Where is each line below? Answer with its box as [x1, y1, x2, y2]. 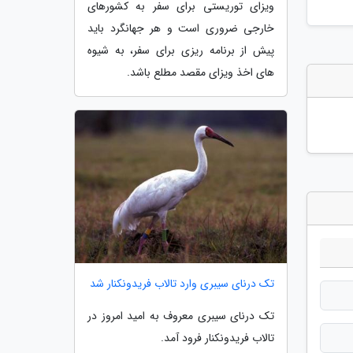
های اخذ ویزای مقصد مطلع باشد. [127, 64, 274, 82]
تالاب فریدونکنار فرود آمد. [161, 329, 274, 347]
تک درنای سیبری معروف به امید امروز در [87, 307, 274, 325]
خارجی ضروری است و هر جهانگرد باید [87, 20, 274, 38]
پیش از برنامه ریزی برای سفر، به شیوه [87, 42, 274, 60]
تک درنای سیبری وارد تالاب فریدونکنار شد [90, 274, 274, 292]
